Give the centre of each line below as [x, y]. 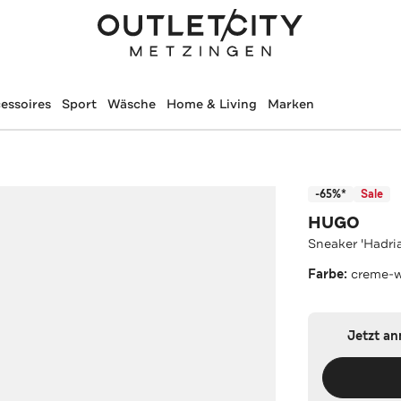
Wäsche [131, 104]
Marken [290, 104]
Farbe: [330, 274]
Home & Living [211, 104]
